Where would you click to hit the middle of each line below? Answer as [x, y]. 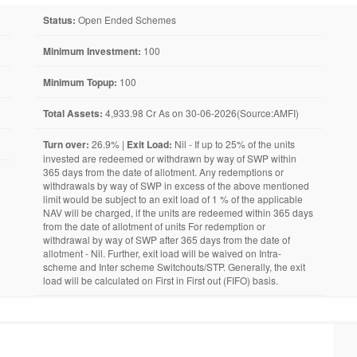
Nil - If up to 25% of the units [233, 144]
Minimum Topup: [80, 82]
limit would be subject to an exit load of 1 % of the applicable [173, 199]
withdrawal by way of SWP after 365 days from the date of [167, 239]
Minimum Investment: [92, 51]
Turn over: [66, 144]
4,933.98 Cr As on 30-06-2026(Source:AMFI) [201, 113]
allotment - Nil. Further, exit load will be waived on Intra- [162, 253]
